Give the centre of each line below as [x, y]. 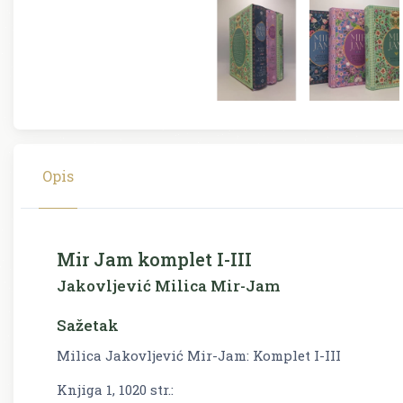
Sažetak [88, 325]
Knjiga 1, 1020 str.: [115, 389]
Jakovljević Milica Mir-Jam [168, 285]
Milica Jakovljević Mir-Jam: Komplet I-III [199, 355]
